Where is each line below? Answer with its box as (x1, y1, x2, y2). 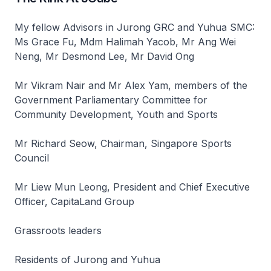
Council (15, 152, 49, 164)
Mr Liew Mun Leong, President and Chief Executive (15, 181, 250, 193)
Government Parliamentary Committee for (15, 94, 207, 106)
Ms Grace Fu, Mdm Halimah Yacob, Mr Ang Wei (15, 36, 236, 48)
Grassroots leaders (15, 224, 102, 237)
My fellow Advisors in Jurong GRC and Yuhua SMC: (15, 21, 255, 33)
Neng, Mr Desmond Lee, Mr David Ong (15, 50, 194, 62)
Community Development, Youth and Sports (15, 108, 218, 120)
